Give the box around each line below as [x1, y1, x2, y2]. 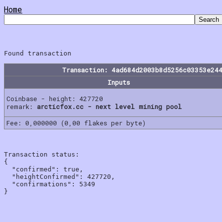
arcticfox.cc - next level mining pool [37, 102, 182, 111]
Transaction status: [4, 150, 79, 158]
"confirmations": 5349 [4, 180, 95, 188]
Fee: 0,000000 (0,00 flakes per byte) [6, 118, 146, 127]
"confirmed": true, [4, 165, 83, 173]
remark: [6, 102, 37, 111]
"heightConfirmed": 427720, [4, 172, 115, 180]
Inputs [107, 78, 130, 86]
